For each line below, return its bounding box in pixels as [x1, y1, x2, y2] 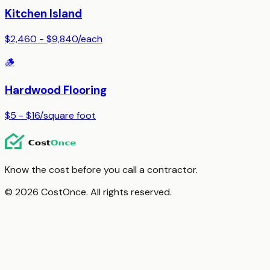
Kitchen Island [5, 6, 82, 22]
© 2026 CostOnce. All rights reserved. [5, 185, 172, 198]
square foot [43, 108, 96, 122]
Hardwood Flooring [5, 82, 107, 98]
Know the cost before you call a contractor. [5, 163, 198, 176]
